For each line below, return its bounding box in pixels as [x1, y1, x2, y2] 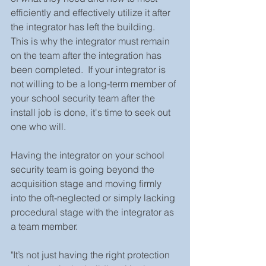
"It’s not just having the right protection [11, 248, 172, 261]
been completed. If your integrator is [11, 63, 168, 75]
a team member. [11, 220, 83, 232]
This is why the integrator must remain [11, 34, 172, 47]
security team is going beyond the [11, 163, 157, 175]
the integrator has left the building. [11, 20, 160, 33]
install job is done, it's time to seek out [11, 106, 173, 118]
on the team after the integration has [11, 49, 164, 61]
